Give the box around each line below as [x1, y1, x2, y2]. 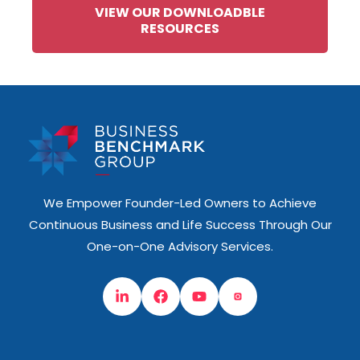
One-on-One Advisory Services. [87, 238, 273, 256]
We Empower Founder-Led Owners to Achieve [43, 194, 317, 212]
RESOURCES [141, 19, 219, 39]
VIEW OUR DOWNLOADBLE [95, 3, 265, 22]
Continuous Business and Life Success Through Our [28, 216, 332, 234]
